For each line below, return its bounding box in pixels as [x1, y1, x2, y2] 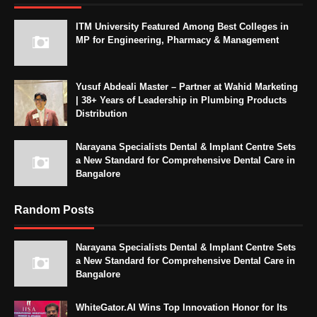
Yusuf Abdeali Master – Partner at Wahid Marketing [76, 81, 298, 93]
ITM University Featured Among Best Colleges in [76, 21, 289, 33]
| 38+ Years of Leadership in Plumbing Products [76, 95, 287, 106]
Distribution [76, 108, 127, 120]
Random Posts [14, 204, 94, 217]
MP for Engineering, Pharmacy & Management [76, 35, 279, 46]
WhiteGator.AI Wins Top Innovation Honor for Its [76, 302, 287, 313]
